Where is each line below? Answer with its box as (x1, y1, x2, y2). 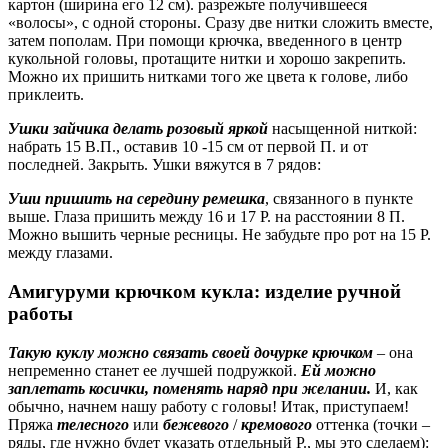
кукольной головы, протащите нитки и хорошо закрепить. (8, 50, 406, 68)
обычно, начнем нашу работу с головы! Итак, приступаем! (8, 397, 409, 415)
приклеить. (8, 86, 84, 104)
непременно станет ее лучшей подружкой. (8, 361, 301, 379)
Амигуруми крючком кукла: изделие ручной (8, 280, 401, 302)
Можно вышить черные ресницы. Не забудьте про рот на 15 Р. (8, 226, 431, 244)
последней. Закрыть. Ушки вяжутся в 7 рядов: (8, 156, 321, 174)
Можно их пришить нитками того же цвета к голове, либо (8, 68, 408, 86)
